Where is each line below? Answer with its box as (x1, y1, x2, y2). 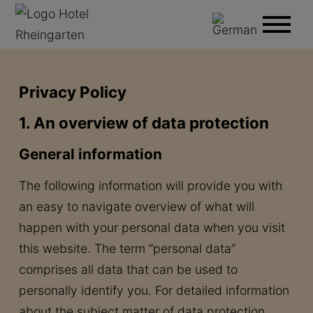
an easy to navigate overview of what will (18, 199, 254, 214)
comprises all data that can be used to (18, 262, 238, 277)
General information (18, 145, 162, 163)
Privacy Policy (18, 82, 126, 101)
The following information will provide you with (18, 178, 282, 193)
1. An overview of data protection (18, 113, 269, 132)
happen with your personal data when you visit (18, 220, 285, 235)
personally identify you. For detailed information (18, 283, 289, 298)
